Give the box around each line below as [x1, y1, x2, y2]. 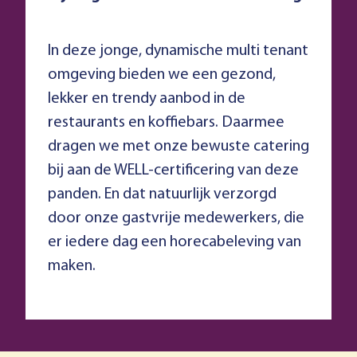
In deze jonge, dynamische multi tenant [48, 43, 308, 60]
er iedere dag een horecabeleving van [48, 234, 301, 251]
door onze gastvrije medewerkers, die [48, 210, 304, 227]
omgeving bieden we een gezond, [48, 67, 276, 84]
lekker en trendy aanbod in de [48, 91, 245, 108]
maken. [48, 258, 96, 275]
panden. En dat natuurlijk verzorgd [48, 186, 277, 203]
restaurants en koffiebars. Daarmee [48, 115, 284, 131]
